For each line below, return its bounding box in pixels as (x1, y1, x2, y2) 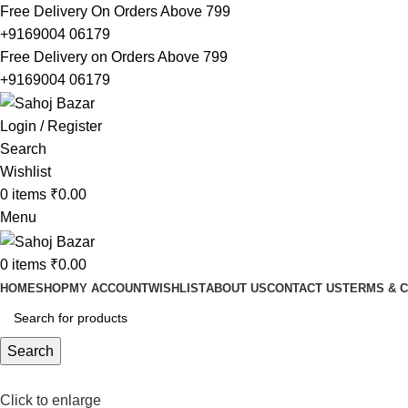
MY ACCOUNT (69, 280, 148, 295)
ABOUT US (206, 280, 267, 295)
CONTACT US (267, 280, 342, 295)
